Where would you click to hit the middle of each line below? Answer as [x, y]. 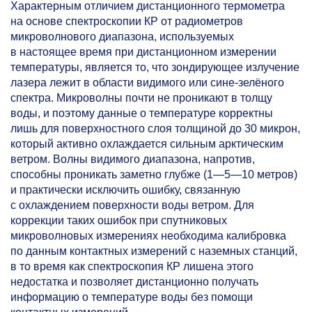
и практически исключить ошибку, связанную [125, 190]
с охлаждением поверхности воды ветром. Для [132, 205]
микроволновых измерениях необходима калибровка [148, 236]
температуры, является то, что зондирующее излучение [155, 68]
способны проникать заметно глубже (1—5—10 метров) [154, 175]
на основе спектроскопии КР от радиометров [127, 22]
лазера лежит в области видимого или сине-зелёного [147, 83]
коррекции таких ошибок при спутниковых [119, 221]
